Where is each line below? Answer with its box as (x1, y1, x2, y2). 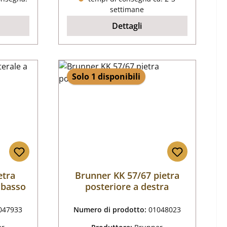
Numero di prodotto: (73, 205, 148, 215)
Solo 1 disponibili (71, 71, 140, 83)
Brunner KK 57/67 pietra (74, 169, 179, 182)
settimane (110, 5, 144, 15)
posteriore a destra (85, 180, 169, 193)
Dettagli (112, 20, 142, 32)
